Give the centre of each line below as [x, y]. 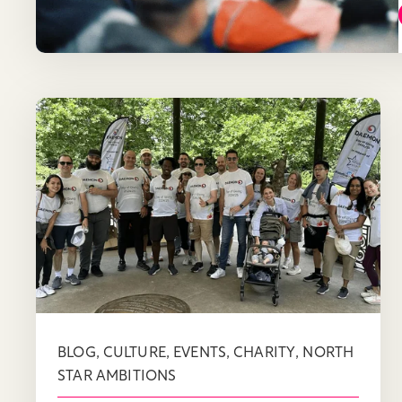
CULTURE [134, 353]
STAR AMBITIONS [117, 376]
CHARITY [265, 353]
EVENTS [200, 353]
